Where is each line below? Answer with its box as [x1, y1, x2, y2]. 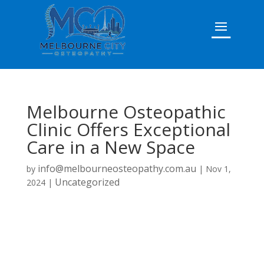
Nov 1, [205, 163, 231, 175]
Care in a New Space [26, 135, 195, 160]
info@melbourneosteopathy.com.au [37, 162, 196, 176]
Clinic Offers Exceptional [26, 117, 230, 142]
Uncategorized [54, 176, 120, 189]
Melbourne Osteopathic [26, 100, 226, 124]
